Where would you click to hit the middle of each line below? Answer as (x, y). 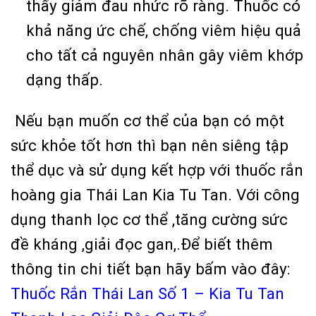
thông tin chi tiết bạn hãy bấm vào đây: (150, 268)
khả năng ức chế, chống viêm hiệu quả (164, 31)
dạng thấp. (65, 80)
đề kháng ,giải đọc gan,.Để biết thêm (142, 244)
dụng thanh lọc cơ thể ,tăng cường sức (149, 219)
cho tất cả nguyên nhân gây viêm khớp (165, 55)
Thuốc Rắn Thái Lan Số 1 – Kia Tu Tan (147, 293)
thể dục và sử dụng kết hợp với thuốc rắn (157, 170)
